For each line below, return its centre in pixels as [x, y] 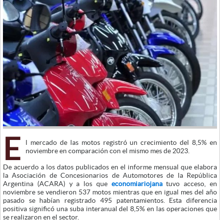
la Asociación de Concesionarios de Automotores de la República [110, 175]
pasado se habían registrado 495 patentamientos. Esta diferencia [110, 200]
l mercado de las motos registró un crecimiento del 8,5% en [121, 142]
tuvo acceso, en [190, 183]
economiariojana [137, 183]
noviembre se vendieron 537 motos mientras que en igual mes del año [110, 192]
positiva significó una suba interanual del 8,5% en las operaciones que [110, 208]
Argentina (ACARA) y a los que [57, 183]
